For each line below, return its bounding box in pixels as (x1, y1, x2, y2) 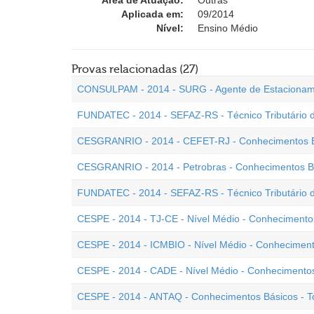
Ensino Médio (198, 22, 258, 34)
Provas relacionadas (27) (71, 63, 198, 76)
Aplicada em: (121, 8, 184, 20)
